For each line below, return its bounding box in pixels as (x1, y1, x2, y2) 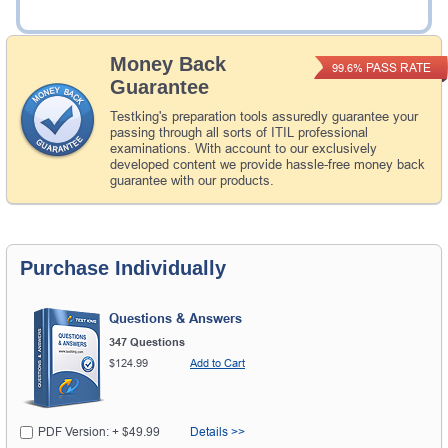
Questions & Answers (109, 311, 242, 327)
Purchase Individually (20, 256, 226, 279)
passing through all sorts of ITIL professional (110, 124, 368, 140)
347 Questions (109, 336, 185, 349)
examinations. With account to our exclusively (110, 140, 377, 156)
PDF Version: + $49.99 (38, 425, 160, 440)
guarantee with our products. (110, 172, 274, 188)
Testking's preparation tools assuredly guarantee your (110, 108, 418, 124)
